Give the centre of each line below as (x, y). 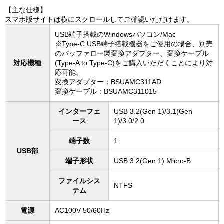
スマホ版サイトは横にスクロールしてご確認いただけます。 (99, 19)
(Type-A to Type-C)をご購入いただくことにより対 (134, 63)
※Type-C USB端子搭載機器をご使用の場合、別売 (134, 44)
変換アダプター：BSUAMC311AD (108, 82)
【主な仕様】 (26, 10)
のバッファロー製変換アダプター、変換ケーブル (132, 53)
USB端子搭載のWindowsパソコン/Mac (115, 34)
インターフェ (79, 111)
